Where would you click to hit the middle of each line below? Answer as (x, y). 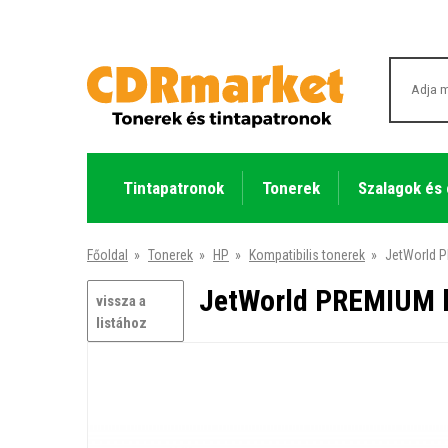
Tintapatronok (173, 187)
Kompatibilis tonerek (307, 254)
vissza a (121, 300)
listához (121, 322)
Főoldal (107, 254)
